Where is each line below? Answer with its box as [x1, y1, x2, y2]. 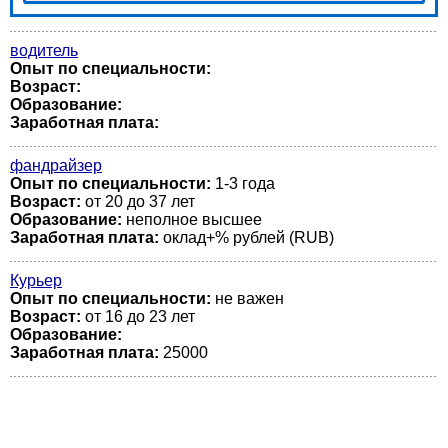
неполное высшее [122, 211, 262, 228]
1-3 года [211, 175, 275, 192]
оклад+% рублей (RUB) [159, 229, 334, 246]
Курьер [10, 272, 62, 289]
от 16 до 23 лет [81, 308, 195, 325]
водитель [10, 42, 78, 59]
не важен [211, 290, 284, 307]
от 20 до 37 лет [81, 193, 195, 210]
